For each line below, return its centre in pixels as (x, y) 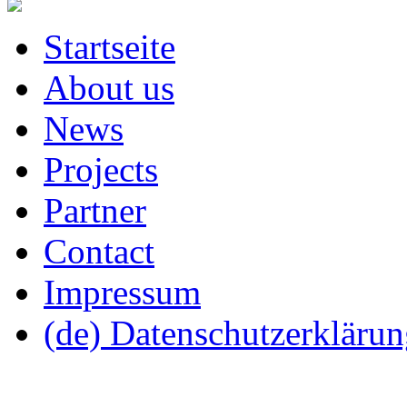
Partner (95, 210)
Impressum (122, 292)
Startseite (109, 46)
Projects (101, 169)
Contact (99, 251)
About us (109, 87)
